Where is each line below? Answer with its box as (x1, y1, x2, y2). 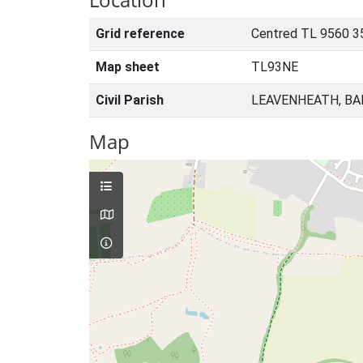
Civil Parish (96, 92, 164, 108)
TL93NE (251, 59, 298, 75)
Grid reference (96, 26, 185, 41)
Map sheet (96, 59, 160, 75)
